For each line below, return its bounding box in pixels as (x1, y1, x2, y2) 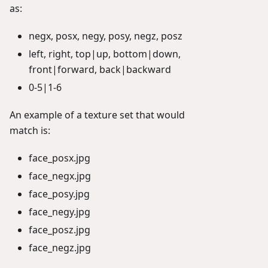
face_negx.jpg (29, 169, 91, 182)
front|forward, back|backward (29, 62, 171, 76)
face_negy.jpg (29, 205, 90, 218)
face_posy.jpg (29, 187, 90, 200)
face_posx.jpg (29, 151, 90, 165)
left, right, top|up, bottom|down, (29, 47, 181, 60)
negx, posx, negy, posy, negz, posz (29, 29, 182, 42)
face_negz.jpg (29, 240, 91, 254)
